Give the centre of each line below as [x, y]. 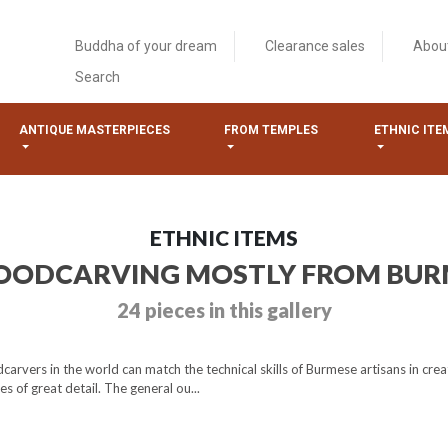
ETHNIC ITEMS [224, 237]
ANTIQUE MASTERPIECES [94, 130]
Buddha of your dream [146, 46]
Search [97, 77]
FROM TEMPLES [270, 130]
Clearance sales [315, 46]
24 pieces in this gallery [224, 310]
